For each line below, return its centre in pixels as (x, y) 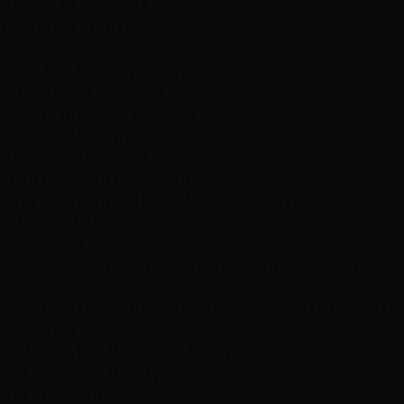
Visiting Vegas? (87, 243)
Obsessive (69, 373)
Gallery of (141, 373)
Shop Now (156, 222)
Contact (273, 265)
